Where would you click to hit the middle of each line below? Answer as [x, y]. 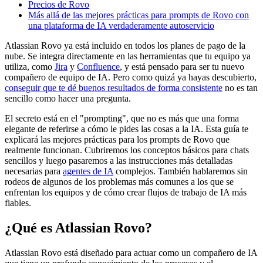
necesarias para [34, 171]
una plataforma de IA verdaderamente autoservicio [121, 25]
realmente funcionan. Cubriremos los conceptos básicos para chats [127, 150]
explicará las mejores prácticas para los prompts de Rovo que [117, 139]
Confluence [98, 66]
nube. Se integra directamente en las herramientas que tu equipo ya [128, 56]
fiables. [18, 203]
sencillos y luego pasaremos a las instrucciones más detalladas [119, 160]
